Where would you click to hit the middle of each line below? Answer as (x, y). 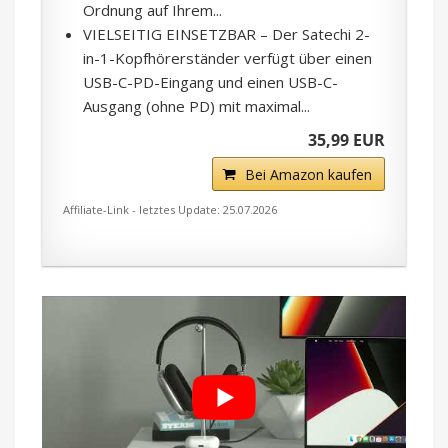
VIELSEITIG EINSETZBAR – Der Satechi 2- (226, 33)
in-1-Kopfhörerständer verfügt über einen (227, 57)
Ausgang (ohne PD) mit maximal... (196, 105)
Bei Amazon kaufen (308, 174)
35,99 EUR (346, 139)
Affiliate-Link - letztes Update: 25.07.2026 (170, 209)
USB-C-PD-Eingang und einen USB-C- (210, 81)
